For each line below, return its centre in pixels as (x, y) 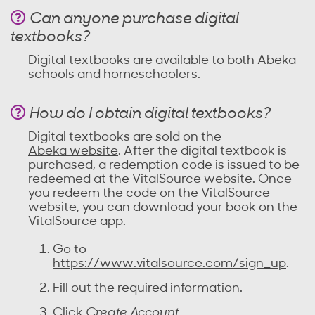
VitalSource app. (77, 222)
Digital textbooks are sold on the (125, 137)
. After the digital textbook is (202, 152)
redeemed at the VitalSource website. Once (160, 180)
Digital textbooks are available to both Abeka (162, 61)
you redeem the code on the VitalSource (149, 194)
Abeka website (73, 152)
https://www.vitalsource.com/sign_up (169, 264)
